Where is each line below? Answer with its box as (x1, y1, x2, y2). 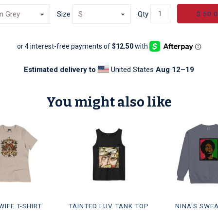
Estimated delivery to (24, 65, 96, 74)
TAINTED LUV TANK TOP (69, 201, 149, 210)
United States (109, 65, 156, 74)
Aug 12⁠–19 (155, 65, 194, 74)
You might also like (46, 94, 172, 110)
